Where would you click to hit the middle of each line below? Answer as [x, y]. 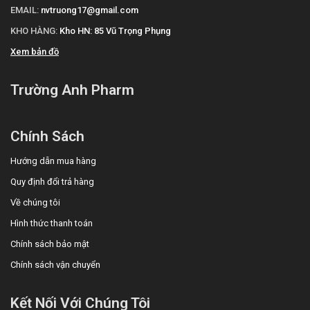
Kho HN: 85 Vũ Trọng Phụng [115, 31]
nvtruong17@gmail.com [90, 10]
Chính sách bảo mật [50, 244]
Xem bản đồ [35, 52]
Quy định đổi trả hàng [52, 182]
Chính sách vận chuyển [55, 265]
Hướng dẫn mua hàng [53, 161]
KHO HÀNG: [34, 31]
